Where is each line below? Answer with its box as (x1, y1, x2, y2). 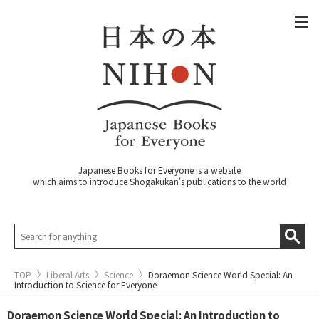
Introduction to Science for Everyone (14, 278, 157, 291)
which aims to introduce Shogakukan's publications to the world (33, 175, 286, 187)
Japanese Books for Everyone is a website (78, 164, 241, 176)
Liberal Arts (46, 268, 89, 281)
